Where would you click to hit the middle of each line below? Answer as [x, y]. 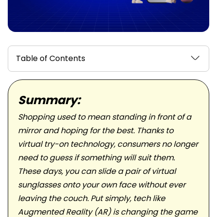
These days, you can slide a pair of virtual [97, 171]
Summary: [49, 100]
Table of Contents [51, 58]
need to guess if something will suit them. [96, 158]
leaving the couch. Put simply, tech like [92, 198]
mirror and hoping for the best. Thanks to [96, 131]
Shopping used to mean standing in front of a [105, 117]
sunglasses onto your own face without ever [102, 185]
